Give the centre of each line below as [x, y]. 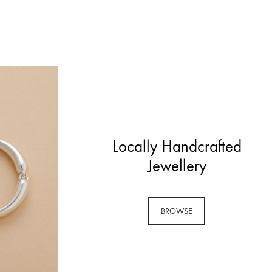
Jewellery [177, 165]
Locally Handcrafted [177, 146]
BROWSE [177, 211]
